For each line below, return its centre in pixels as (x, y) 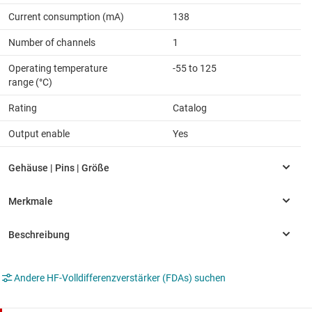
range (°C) (30, 82)
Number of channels (52, 42)
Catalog (190, 108)
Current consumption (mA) (66, 16)
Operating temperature (58, 68)
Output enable (39, 133)
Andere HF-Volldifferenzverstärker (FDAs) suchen (120, 278)
